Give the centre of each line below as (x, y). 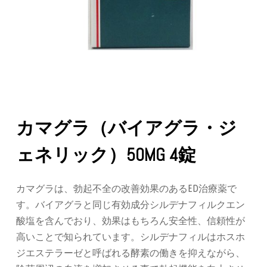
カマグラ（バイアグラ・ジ (126, 128)
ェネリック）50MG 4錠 (106, 155)
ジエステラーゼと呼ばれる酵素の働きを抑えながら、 (131, 253)
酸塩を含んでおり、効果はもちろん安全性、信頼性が (131, 221)
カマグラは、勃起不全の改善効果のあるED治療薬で (126, 188)
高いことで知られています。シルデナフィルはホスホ (131, 237)
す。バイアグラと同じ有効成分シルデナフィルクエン (131, 204)
